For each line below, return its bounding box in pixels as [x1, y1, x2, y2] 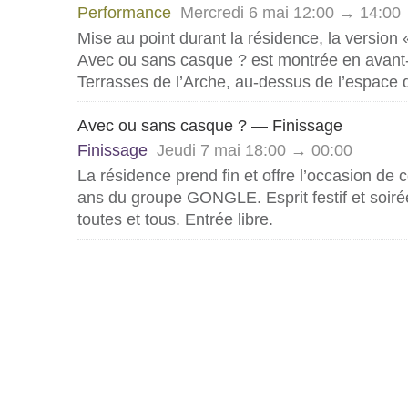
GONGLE [187, 189, 257, 207]
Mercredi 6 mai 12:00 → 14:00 [180, 4, 401, 22]
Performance [77, 4, 176, 22]
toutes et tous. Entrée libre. [77, 210, 273, 229]
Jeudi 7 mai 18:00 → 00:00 [157, 141, 352, 159]
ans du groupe [77, 189, 187, 207]
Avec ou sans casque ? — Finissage [77, 117, 342, 135]
